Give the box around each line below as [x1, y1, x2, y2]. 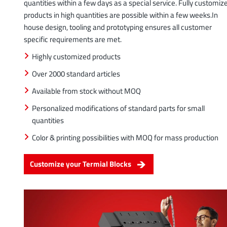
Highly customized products [32, 51, 121, 63]
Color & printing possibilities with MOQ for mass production [32, 132, 218, 144]
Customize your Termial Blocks [30, 158, 131, 170]
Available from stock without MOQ [32, 85, 141, 97]
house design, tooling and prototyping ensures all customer [24, 21, 212, 33]
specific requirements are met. [24, 33, 122, 46]
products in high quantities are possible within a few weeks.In [24, 9, 218, 21]
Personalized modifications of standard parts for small [32, 102, 205, 115]
